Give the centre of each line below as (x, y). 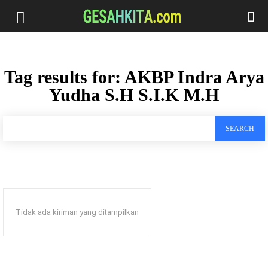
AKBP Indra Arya (194, 77)
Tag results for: (64, 77)
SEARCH (240, 129)
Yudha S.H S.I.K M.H (134, 95)
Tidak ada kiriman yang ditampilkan (77, 212)
